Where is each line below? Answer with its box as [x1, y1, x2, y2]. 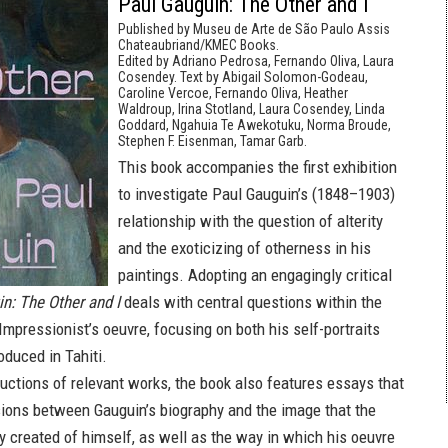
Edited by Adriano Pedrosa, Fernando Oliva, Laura [118, 53, 394, 69]
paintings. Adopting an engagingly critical [118, 265, 392, 285]
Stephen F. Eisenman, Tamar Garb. [118, 133, 307, 149]
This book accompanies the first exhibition [118, 157, 397, 177]
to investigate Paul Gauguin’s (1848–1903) [118, 184, 395, 204]
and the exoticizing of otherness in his [118, 238, 371, 258]
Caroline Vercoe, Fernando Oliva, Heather [118, 85, 348, 101]
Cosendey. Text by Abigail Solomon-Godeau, [118, 69, 368, 85]
